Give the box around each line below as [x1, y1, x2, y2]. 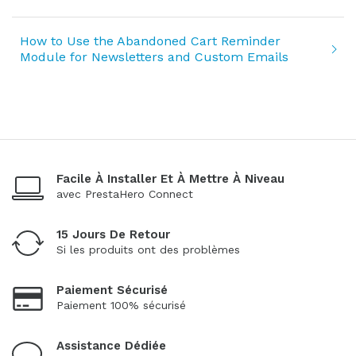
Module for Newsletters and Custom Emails [20, 48, 288, 64]
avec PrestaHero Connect [56, 187, 193, 200]
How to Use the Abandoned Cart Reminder [20, 33, 281, 48]
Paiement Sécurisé [56, 282, 168, 297]
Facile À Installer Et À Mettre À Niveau [56, 171, 284, 186]
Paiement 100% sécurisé [56, 298, 186, 311]
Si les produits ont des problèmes [56, 242, 240, 256]
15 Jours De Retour [56, 226, 170, 242]
